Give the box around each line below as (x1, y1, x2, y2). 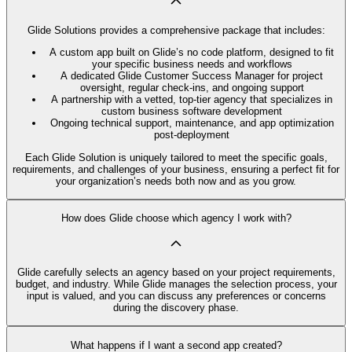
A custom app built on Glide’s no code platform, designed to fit (49, 46, 334, 59)
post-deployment (154, 129, 229, 141)
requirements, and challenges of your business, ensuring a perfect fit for (13, 163, 339, 175)
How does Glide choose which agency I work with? (60, 212, 291, 225)
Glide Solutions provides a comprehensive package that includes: (27, 24, 325, 37)
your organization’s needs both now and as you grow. (56, 174, 296, 187)
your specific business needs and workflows (91, 58, 292, 71)
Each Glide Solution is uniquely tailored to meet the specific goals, (24, 151, 328, 163)
